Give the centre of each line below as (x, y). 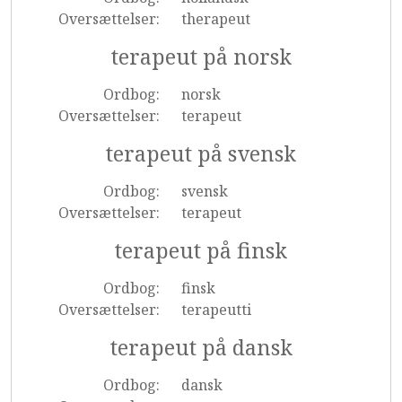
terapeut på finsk (201, 250)
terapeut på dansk (201, 347)
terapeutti (216, 310)
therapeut (215, 19)
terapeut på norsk (201, 57)
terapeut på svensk (201, 153)
